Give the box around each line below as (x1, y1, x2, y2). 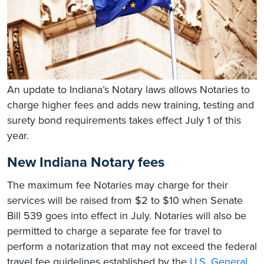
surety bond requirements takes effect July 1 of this (7, 114, 241, 127)
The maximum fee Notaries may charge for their (7, 179, 228, 192)
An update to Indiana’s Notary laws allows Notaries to (7, 83, 250, 97)
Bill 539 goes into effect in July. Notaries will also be (7, 209, 246, 223)
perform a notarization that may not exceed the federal (7, 240, 257, 253)
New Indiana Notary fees (7, 154, 164, 171)
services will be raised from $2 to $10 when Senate (7, 194, 243, 207)
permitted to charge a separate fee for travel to (7, 225, 222, 238)
